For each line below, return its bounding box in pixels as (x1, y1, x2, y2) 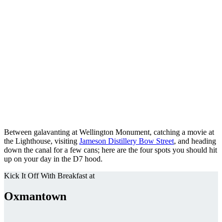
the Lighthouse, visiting (4, 136, 79, 145)
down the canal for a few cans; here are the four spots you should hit (4, 145, 217, 154)
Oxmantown (4, 190, 66, 203)
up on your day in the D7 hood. (4, 154, 105, 163)
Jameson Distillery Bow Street (79, 136, 174, 145)
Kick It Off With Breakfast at (4, 171, 95, 180)
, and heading (174, 136, 216, 145)
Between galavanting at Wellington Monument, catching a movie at (4, 127, 214, 136)
